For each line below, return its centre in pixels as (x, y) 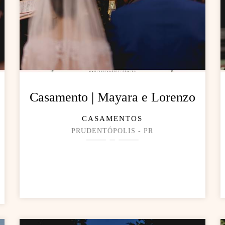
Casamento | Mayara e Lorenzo (112, 97)
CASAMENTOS (113, 119)
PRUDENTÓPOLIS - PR (113, 131)
